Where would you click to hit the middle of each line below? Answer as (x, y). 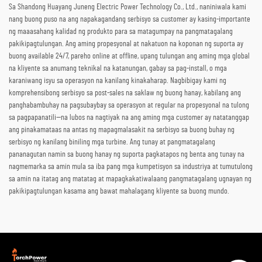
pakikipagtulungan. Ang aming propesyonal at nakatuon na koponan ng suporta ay (126, 44)
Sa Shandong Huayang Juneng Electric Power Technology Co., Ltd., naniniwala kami (127, 7)
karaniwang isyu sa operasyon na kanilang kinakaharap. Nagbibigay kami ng (118, 81)
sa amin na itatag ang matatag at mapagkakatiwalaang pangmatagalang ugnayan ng (130, 179)
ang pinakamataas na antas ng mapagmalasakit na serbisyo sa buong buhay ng (122, 130)
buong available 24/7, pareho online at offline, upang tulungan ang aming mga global (129, 56)
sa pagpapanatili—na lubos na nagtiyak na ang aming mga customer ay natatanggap (129, 118)
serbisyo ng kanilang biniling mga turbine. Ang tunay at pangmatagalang (112, 142)
